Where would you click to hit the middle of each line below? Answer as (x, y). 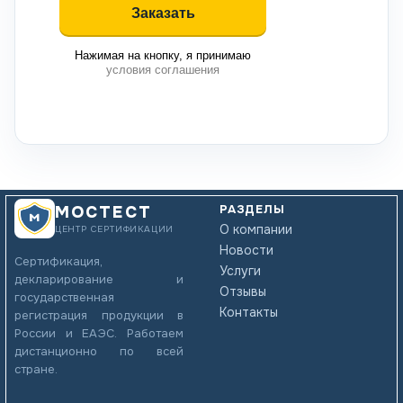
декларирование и (99, 280)
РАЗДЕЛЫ (252, 210)
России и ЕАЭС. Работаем (99, 334)
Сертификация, (58, 262)
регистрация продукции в (99, 316)
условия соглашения (163, 70)
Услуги (240, 271)
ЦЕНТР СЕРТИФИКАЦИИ (114, 228)
